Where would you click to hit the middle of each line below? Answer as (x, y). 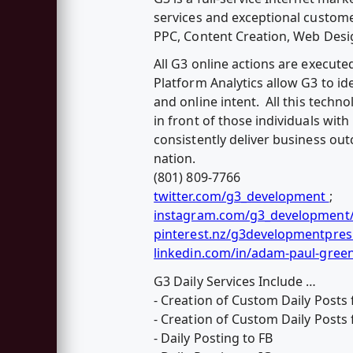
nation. (175, 159)
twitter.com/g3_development (242, 197)
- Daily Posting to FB (214, 338)
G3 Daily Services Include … (235, 281)
